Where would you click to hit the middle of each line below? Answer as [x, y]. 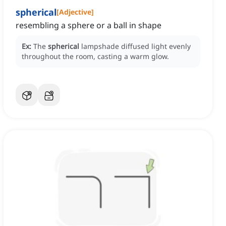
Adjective [75, 12]
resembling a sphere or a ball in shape [89, 25]
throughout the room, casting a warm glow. [95, 56]
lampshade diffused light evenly [136, 46]
